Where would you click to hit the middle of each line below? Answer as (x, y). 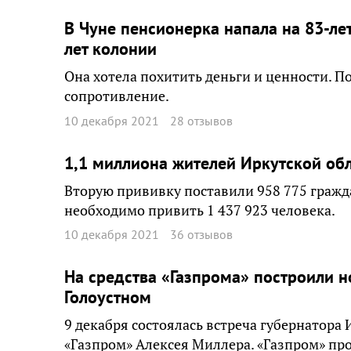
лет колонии (110, 49)
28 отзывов (201, 120)
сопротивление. (117, 96)
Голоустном (108, 297)
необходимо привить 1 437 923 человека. (200, 210)
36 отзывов (201, 234)
